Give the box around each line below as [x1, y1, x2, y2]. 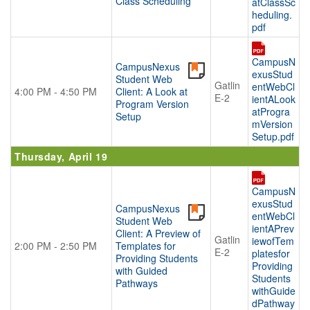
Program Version [116, 97, 189, 111]
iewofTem [252, 234, 294, 248]
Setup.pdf [252, 129, 294, 144]
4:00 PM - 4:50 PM [15, 84, 97, 98]
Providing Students [116, 251, 198, 265]
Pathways [116, 276, 158, 290]
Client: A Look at [116, 84, 188, 98]
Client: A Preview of [116, 226, 201, 240]
